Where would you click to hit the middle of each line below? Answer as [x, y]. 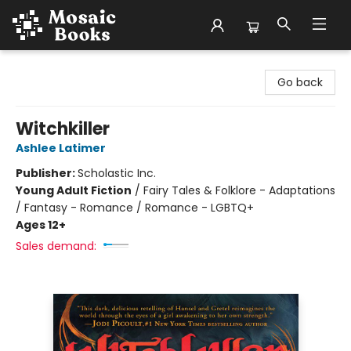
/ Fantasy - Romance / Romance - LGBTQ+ [135, 208]
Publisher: [47, 173]
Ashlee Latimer [61, 148]
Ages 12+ [41, 225]
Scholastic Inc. [117, 173]
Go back [300, 82]
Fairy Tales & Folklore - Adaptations [239, 190]
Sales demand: [56, 246]
